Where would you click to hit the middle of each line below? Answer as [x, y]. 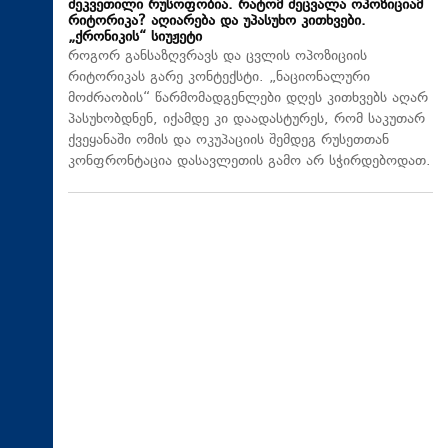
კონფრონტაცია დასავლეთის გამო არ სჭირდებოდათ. [249, 161]
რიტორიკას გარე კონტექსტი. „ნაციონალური [219, 77]
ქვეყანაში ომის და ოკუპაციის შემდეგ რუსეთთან [228, 140]
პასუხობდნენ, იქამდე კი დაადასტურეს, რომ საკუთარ [246, 119]
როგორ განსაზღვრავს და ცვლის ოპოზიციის [217, 56]
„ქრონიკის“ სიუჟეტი [135, 37]
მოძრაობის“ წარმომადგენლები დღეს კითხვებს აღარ [248, 98]
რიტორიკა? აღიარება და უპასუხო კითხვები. [217, 21]
